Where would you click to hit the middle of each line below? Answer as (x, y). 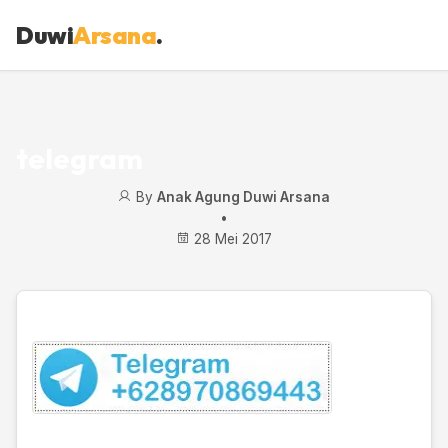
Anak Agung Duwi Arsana (243, 197)
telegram (79, 158)
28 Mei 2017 (231, 239)
